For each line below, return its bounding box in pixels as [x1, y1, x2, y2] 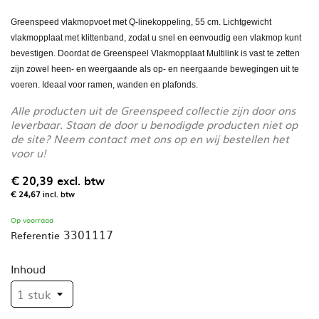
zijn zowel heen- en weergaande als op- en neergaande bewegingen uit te [11, 63, 299, 74]
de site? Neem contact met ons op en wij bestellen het [11, 130, 289, 147]
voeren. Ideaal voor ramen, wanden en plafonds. [11, 79, 200, 90]
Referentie [11, 227, 60, 242]
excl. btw [57, 171, 105, 189]
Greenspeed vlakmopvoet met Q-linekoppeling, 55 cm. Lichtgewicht [11, 16, 271, 27]
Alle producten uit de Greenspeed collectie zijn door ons [11, 101, 296, 118]
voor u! [11, 144, 46, 161]
